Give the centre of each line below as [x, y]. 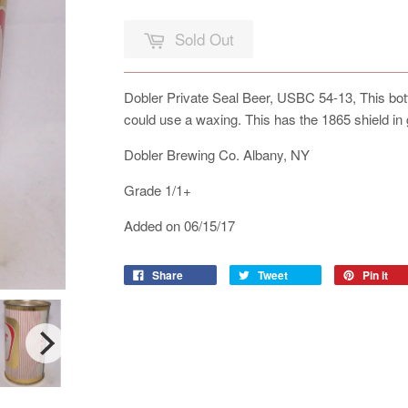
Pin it [375, 275]
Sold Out [204, 38]
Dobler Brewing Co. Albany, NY [217, 155]
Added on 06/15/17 [179, 226]
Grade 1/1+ [158, 190]
